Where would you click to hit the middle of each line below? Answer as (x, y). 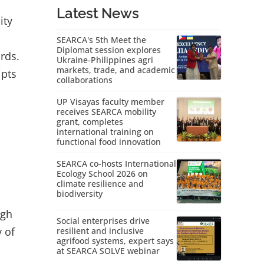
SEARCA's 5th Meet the (101, 40)
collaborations (85, 80)
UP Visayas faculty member (110, 102)
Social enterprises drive (103, 221)
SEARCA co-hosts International (116, 164)
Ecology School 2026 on (102, 174)
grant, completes (90, 122)
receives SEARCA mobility (106, 112)
